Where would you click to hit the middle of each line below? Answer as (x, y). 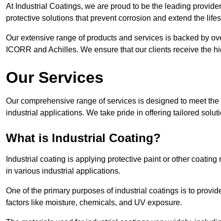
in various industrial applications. (63, 171)
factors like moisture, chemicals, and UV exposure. (95, 203)
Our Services (55, 78)
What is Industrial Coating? (83, 138)
